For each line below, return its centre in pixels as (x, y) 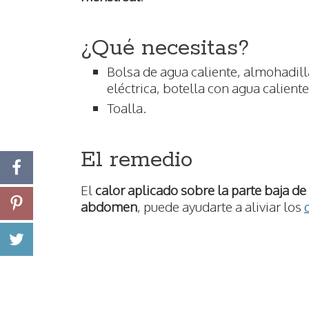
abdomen (109, 207)
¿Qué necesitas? (165, 49)
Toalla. (127, 108)
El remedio (137, 161)
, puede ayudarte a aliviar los (221, 207)
